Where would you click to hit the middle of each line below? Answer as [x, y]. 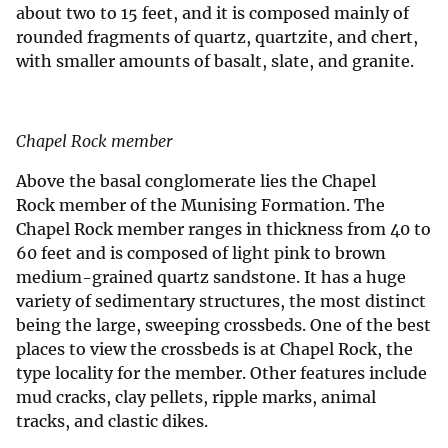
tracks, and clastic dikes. [112, 421]
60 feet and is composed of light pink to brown [201, 253]
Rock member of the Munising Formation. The [200, 205]
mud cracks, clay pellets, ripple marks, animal [196, 397]
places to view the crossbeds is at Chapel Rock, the [214, 349]
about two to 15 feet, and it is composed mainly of [212, 13]
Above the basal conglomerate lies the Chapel [196, 181]
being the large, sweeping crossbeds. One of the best [223, 325]
